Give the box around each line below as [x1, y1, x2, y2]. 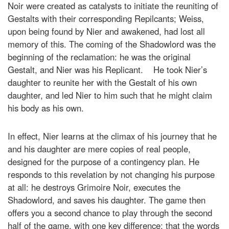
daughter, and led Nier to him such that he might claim [8, 88, 212, 101]
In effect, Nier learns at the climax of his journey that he [8, 129, 217, 142]
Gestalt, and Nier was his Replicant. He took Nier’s [8, 63, 207, 76]
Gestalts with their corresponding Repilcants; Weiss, [8, 12, 204, 25]
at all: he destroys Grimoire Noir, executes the [8, 180, 180, 193]
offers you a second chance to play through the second [8, 206, 212, 219]
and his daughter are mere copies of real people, [8, 142, 191, 155]
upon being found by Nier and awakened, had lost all [8, 25, 205, 37]
